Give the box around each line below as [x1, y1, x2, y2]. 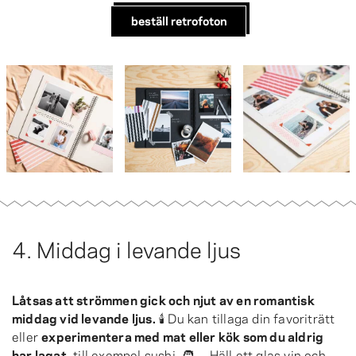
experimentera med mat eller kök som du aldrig [41, 326, 324, 345]
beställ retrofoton [130, 11, 227, 29]
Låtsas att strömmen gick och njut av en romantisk [12, 289, 315, 308]
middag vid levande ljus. [12, 308, 156, 327]
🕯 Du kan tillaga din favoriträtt [155, 308, 335, 327]
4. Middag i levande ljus [12, 231, 241, 264]
